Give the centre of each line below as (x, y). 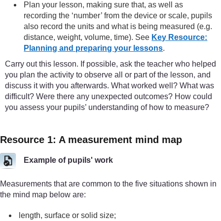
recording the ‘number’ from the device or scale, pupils (118, 15)
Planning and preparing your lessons (93, 48)
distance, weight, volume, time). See (88, 37)
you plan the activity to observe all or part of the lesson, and (108, 74)
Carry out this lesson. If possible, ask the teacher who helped (110, 64)
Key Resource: (180, 37)
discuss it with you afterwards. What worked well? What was (110, 85)
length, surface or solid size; (68, 215)
